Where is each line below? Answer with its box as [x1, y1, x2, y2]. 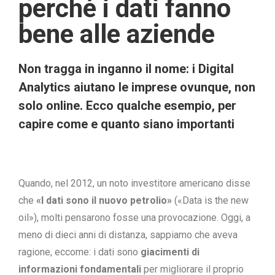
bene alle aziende [18, 19, 215, 49]
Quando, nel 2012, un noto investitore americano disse [18, 177, 250, 189]
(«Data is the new [174, 195, 249, 206]
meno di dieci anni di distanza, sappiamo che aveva [18, 229, 238, 241]
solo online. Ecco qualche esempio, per [18, 98, 236, 113]
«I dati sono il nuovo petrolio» [36, 195, 174, 206]
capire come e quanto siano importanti [18, 117, 234, 131]
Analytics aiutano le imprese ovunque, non [18, 80, 255, 95]
